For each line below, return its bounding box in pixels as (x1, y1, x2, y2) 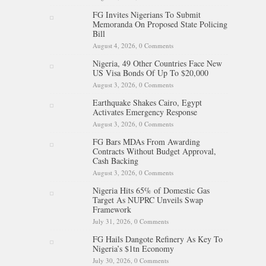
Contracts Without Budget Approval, (93, 145, 216, 157)
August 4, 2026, (93, 40, 139, 50)
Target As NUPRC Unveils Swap (93, 194, 203, 205)
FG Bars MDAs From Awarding (93, 135, 200, 147)
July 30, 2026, (93, 255, 134, 265)
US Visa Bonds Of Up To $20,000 (93, 66, 208, 78)
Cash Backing (93, 154, 138, 166)
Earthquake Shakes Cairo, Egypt (93, 96, 202, 108)
